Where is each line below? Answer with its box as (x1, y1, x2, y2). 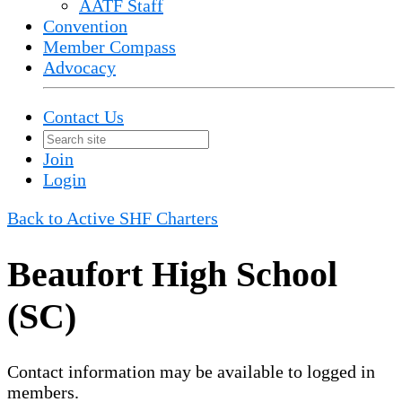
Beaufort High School (7, 253, 337, 294)
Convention (43, 16, 127, 36)
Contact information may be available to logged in (7, 361, 375, 381)
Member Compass (43, 37, 176, 57)
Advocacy (43, 57, 116, 77)
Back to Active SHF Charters (7, 208, 218, 228)
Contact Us (43, 107, 124, 127)
